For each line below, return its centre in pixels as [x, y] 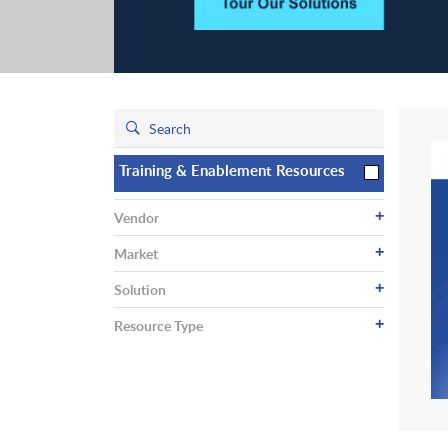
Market [136, 254]
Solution [140, 290]
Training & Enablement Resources [232, 171]
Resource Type [158, 326]
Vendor [136, 218]
